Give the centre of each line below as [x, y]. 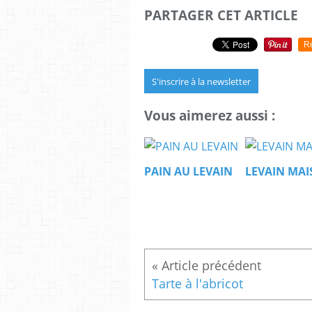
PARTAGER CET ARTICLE [221, 15]
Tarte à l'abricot [197, 284]
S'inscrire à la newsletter [201, 81]
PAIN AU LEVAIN [188, 172]
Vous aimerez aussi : [210, 115]
